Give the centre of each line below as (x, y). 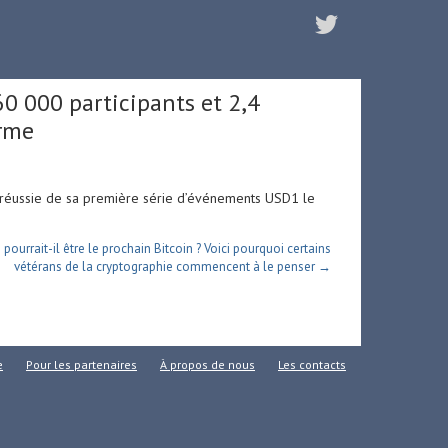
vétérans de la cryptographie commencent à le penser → (172, 266)
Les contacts (312, 364)
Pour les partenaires (81, 364)
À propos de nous (207, 364)
